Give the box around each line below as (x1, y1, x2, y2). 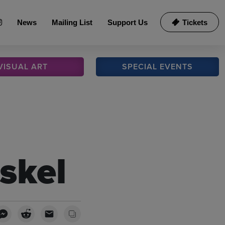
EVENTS (160, 61, 193, 72)
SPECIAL (122, 61, 160, 72)
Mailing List (52, 18, 92, 27)
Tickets (182, 18, 207, 27)
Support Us (107, 18, 148, 27)
